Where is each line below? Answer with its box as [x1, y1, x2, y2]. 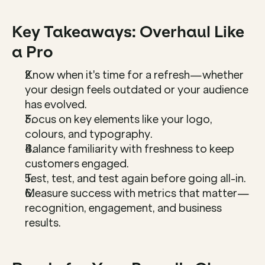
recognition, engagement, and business [25, 201, 222, 215]
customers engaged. [25, 157, 129, 170]
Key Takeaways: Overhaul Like [12, 22, 244, 41]
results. [25, 216, 61, 230]
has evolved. [25, 98, 87, 111]
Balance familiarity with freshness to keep [25, 142, 234, 156]
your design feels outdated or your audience [25, 83, 248, 96]
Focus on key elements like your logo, [25, 112, 212, 126]
